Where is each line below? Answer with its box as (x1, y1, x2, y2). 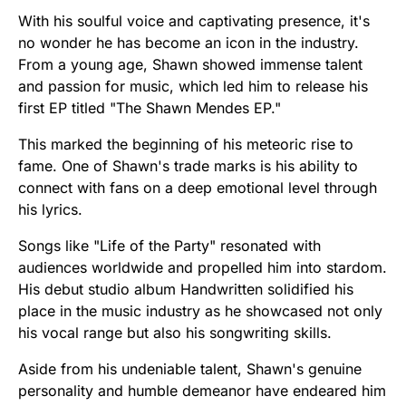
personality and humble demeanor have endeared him (18, 381, 386, 400)
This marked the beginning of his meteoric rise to (18, 134, 353, 153)
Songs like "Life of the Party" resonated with (18, 236, 321, 255)
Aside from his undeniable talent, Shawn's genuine (18, 359, 362, 378)
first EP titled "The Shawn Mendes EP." (18, 98, 281, 117)
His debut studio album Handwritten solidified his (18, 279, 353, 298)
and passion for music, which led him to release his (18, 76, 368, 95)
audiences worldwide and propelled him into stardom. (18, 257, 387, 276)
